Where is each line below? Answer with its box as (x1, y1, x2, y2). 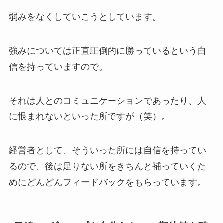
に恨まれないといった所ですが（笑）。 (8, 111, 170, 121)
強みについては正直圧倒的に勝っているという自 (8, 45, 206, 56)
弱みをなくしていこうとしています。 (8, 12, 161, 22)
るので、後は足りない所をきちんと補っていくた (8, 161, 206, 171)
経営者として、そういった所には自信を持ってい (8, 145, 206, 155)
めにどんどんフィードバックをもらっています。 (8, 177, 206, 187)
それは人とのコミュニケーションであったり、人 (8, 95, 206, 106)
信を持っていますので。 (8, 61, 108, 72)
